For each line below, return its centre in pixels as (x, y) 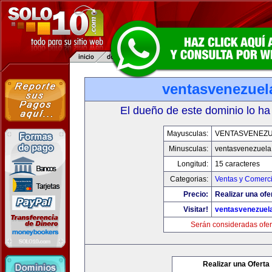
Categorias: (189, 179)
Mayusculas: (187, 134)
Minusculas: (188, 149)
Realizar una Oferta (236, 264)
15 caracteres (237, 164)
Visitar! (195, 209)
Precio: (195, 194)
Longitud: (192, 164)
